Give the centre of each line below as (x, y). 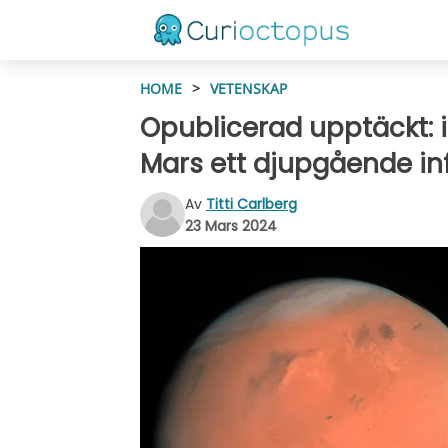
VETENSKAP (248, 88)
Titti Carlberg (251, 203)
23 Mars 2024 (231, 225)
